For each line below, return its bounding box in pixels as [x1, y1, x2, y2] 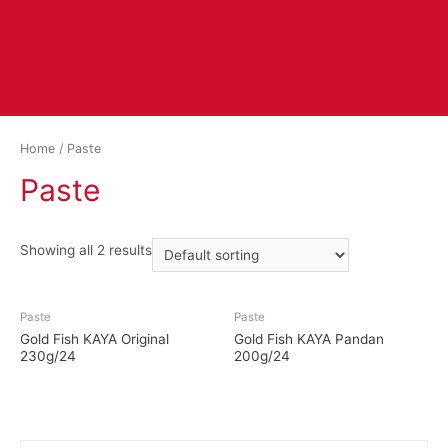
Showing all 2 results [20, 242, 152, 259]
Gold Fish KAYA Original [20, 330, 169, 347]
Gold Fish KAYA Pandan [234, 330, 384, 347]
